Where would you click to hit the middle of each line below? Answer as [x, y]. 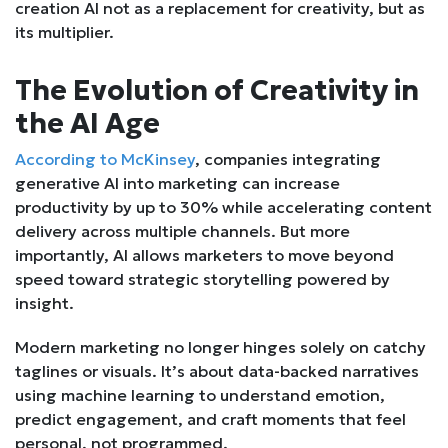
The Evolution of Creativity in [217, 90]
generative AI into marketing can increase [177, 182]
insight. [44, 302]
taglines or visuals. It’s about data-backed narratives [217, 370]
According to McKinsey [105, 158]
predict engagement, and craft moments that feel [210, 418]
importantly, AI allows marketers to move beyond [204, 254]
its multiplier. [64, 31]
